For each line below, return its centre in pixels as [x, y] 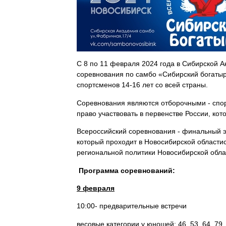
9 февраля [96, 188]
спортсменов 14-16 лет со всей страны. [142, 85]
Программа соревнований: [127, 170]
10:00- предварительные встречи [132, 206]
